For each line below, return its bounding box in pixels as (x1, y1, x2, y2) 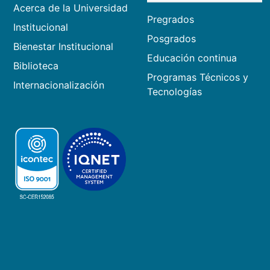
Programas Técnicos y (146, 71, 248, 83)
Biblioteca (13, 59, 58, 72)
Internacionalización (13, 78, 104, 91)
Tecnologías (146, 85, 202, 98)
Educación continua (146, 51, 237, 64)
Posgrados (146, 32, 196, 45)
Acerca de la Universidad (13, 1, 128, 14)
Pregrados (146, 13, 194, 25)
